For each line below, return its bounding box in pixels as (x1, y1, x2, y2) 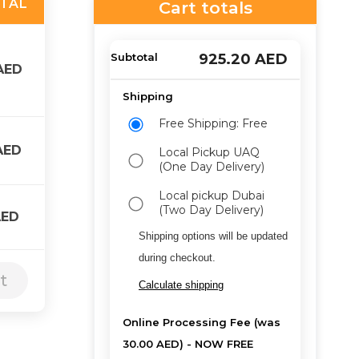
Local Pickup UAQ (159, 145, 260, 159)
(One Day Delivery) (159, 159, 264, 174)
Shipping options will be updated (139, 230, 288, 242)
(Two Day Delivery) (159, 203, 264, 217)
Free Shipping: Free (159, 116, 268, 131)
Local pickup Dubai (159, 188, 264, 203)
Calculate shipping (139, 278, 224, 291)
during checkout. (139, 252, 216, 264)
